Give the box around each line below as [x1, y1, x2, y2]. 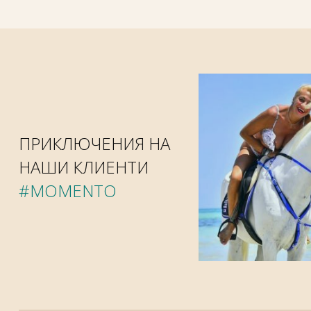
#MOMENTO [18, 179, 117, 203]
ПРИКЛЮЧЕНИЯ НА [18, 132, 170, 155]
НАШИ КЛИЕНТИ [18, 155, 149, 179]
